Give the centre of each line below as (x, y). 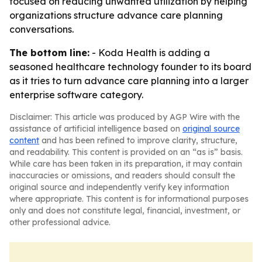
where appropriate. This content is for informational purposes (129, 199)
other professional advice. (60, 222)
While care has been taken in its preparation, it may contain (126, 164)
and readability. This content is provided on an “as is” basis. (126, 152)
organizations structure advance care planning (116, 15)
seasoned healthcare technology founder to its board (130, 67)
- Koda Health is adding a (150, 53)
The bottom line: (49, 53)
